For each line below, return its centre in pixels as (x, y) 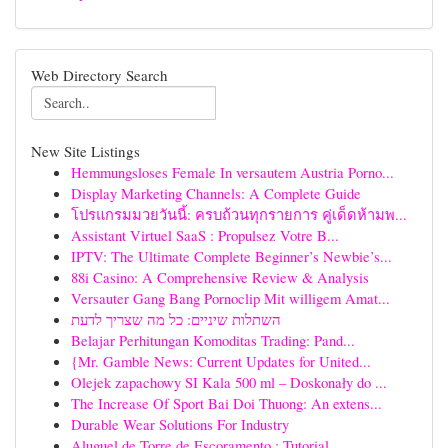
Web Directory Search (99, 75)
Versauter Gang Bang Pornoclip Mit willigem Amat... (230, 298)
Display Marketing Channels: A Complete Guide (216, 193)
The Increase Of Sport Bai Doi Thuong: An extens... (226, 403)
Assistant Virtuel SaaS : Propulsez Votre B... (205, 235)
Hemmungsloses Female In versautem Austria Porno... (232, 172)
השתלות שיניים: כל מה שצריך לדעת (176, 319)
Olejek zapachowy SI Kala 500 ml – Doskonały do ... (229, 382)
